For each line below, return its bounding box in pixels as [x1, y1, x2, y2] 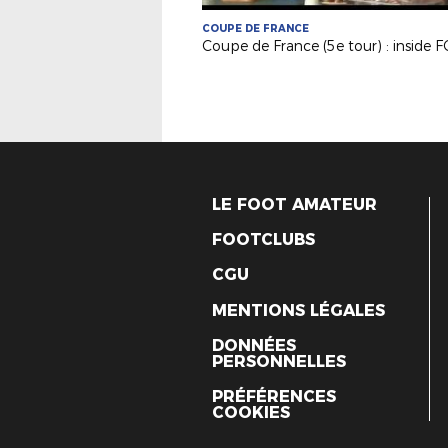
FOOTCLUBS [212, 230, 315, 250]
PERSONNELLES [212, 351, 346, 371]
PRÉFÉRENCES [212, 386, 336, 406]
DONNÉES [212, 335, 296, 355]
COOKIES [212, 402, 290, 422]
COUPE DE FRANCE [202, 22, 309, 35]
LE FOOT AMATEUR [212, 195, 377, 214]
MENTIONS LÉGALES [212, 300, 385, 320]
